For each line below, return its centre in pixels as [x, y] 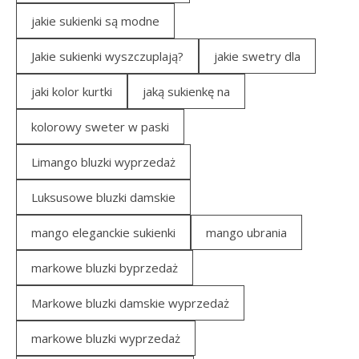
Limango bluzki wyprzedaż [103, 161]
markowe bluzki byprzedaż [105, 267]
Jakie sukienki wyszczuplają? [107, 56]
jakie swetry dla [257, 56]
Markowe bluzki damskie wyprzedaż [130, 303]
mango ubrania [246, 232]
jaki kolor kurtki [72, 91]
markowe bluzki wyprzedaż [106, 338]
